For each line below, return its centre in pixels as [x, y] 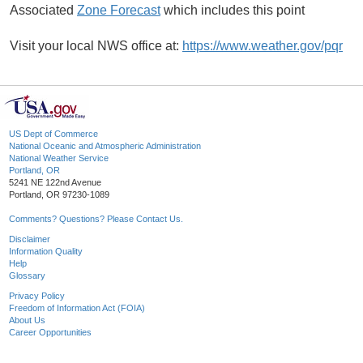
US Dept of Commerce [53, 134]
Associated [43, 11]
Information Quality [46, 252]
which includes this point [233, 11]
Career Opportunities [50, 333]
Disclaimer [30, 239]
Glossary [27, 276]
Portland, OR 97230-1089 [59, 195]
